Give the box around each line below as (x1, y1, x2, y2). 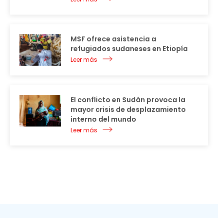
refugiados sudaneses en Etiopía (71, 43, 188, 54)
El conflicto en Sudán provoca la (71, 94, 185, 105)
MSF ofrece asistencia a (71, 34, 156, 44)
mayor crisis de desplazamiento (71, 104, 186, 114)
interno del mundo (71, 114, 136, 124)
